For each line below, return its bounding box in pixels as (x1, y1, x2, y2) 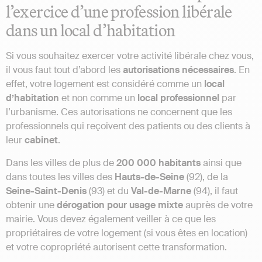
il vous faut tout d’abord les (6, 64, 123, 77)
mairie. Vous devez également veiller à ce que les (6, 212, 216, 225)
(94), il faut (191, 184, 238, 197)
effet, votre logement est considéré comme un (6, 78, 204, 91)
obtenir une (6, 198, 57, 211)
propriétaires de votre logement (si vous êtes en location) (6, 226, 247, 239)
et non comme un (59, 92, 135, 105)
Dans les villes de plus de (6, 156, 116, 169)
